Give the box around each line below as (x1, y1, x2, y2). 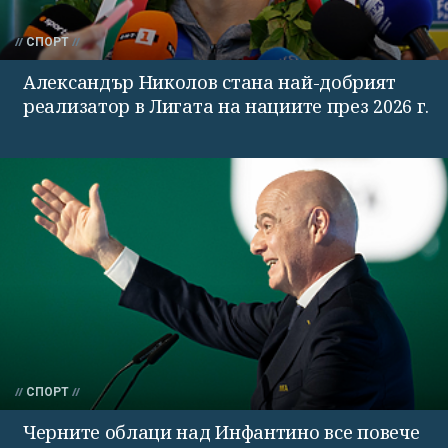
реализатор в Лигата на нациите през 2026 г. (23, 93, 430, 118)
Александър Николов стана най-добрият (23, 69, 396, 94)
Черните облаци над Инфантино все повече (23, 419, 420, 444)
